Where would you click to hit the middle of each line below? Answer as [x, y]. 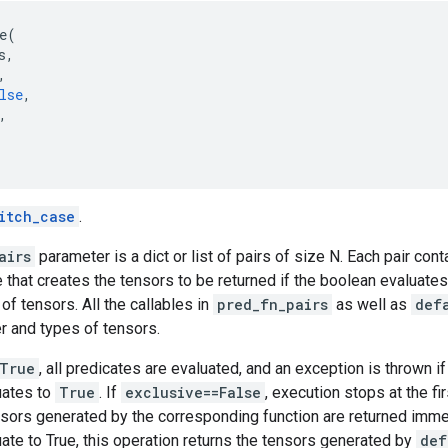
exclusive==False [193, 392]
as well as [371, 304]
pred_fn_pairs [272, 304]
